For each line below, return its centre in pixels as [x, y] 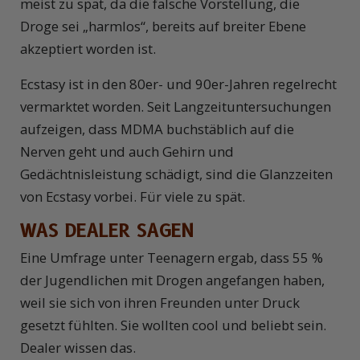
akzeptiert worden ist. [88, 49]
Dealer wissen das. [78, 348]
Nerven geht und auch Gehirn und [127, 152]
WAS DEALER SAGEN [107, 231]
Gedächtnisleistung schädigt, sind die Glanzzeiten [176, 174]
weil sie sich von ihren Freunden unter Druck [160, 303]
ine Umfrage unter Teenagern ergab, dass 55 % [175, 258]
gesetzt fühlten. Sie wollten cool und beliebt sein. [173, 325]
